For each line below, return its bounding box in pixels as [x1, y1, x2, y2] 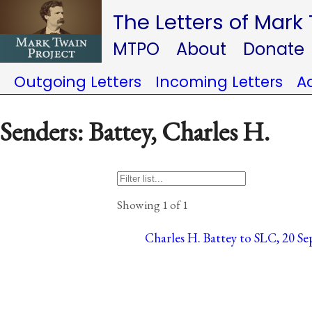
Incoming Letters [155, 72, 283, 92]
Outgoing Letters [14, 72, 141, 92]
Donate [243, 38, 304, 61]
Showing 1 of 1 [117, 196, 188, 212]
